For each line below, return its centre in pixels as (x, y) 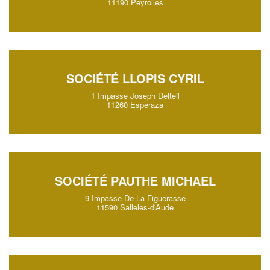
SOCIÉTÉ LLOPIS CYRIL (135, 78)
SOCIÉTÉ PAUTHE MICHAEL (135, 181)
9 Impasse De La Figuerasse (135, 198)
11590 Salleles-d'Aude (135, 207)
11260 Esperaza (135, 105)
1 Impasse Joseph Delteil (135, 96)
